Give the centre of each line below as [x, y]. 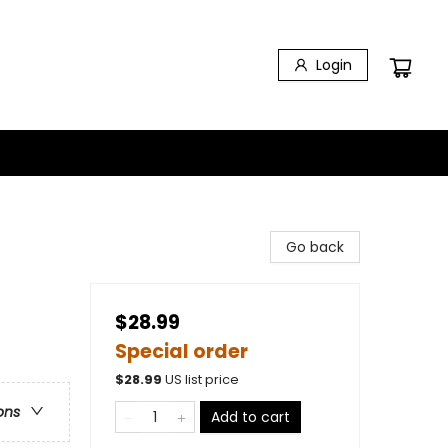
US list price [202, 379]
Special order [181, 351]
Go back [315, 247]
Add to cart [250, 417]
